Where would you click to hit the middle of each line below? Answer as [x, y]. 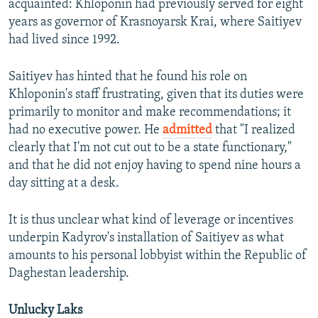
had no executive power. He [86, 131]
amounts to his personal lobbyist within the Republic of [158, 256]
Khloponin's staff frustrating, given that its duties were [156, 95]
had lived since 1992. [64, 40]
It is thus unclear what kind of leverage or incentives [151, 221]
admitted [187, 131]
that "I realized [254, 131]
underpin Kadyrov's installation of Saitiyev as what [146, 238]
